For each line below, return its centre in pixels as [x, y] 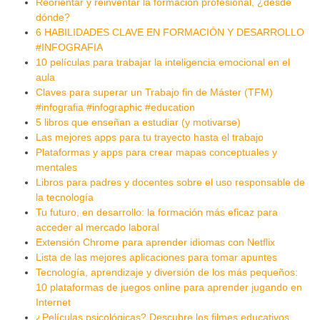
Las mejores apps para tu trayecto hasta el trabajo [150, 137]
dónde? [53, 17]
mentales [56, 167]
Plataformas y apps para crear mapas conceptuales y [156, 152]
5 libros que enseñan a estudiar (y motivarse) [138, 122]
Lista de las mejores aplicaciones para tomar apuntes [156, 257]
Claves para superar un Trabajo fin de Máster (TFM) [154, 92]
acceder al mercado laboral [97, 227]
